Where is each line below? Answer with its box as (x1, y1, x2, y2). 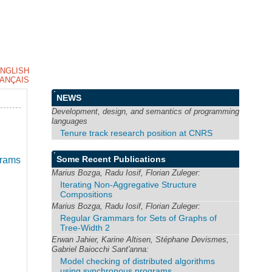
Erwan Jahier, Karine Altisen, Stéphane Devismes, (52, 234, 229, 244)
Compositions (60, 189, 113, 199)
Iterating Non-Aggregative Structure (60, 179, 197, 189)
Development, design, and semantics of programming (52, 107, 240, 116)
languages (52, 117, 88, 126)
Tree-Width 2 (60, 222, 110, 233)
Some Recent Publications (56, 154, 166, 164)
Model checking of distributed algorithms (60, 256, 216, 266)
